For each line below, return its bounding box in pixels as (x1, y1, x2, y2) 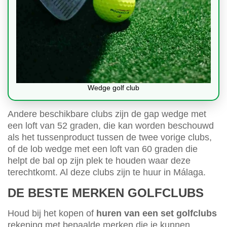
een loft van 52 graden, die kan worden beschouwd (8, 121, 214, 131)
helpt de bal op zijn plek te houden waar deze (8, 156, 191, 166)
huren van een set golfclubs (96, 208, 217, 219)
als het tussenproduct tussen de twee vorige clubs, (8, 132, 212, 143)
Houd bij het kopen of (8, 208, 96, 219)
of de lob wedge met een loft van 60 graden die (8, 144, 198, 155)
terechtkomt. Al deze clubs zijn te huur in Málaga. (8, 167, 206, 178)
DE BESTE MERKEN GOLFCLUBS (8, 186, 204, 200)
